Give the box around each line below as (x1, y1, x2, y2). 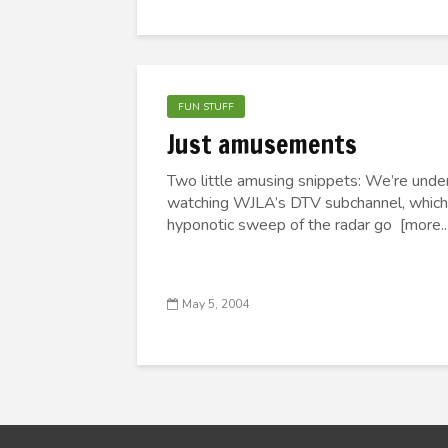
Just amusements (167, 126, 357, 163)
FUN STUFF (178, 100, 234, 114)
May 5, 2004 (182, 296, 249, 313)
